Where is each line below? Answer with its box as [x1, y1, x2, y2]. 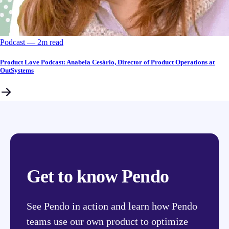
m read [41, 37, 63, 47]
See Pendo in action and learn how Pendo [27, 200, 197, 212]
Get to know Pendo [27, 166, 169, 187]
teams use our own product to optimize [27, 215, 188, 227]
